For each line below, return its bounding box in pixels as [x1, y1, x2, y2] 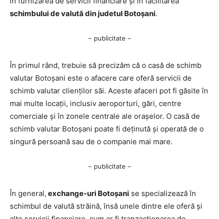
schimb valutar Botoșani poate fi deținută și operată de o [10, 124, 204, 133]
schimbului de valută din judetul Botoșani [10, 8, 155, 18]
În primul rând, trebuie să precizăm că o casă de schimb [10, 60, 201, 70]
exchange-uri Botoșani [46, 188, 129, 198]
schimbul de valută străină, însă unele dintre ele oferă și [10, 201, 202, 211]
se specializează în [129, 188, 196, 198]
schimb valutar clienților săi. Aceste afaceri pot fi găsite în [10, 86, 208, 95]
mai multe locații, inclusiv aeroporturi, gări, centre [10, 98, 181, 108]
